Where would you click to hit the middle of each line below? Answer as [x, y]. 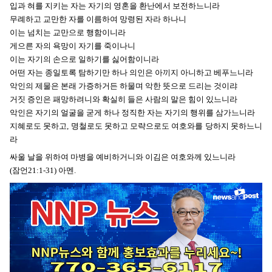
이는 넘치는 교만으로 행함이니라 [68, 32]
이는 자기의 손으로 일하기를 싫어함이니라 [84, 59]
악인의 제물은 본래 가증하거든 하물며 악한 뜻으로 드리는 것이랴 [124, 86]
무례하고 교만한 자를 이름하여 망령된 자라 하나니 [98, 19]
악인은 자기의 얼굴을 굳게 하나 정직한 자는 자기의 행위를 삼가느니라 [132, 112]
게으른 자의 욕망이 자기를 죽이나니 [73, 46]
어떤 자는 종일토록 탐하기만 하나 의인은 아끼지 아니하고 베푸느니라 [131, 72]
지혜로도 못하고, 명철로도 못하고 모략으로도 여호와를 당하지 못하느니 [136, 126]
